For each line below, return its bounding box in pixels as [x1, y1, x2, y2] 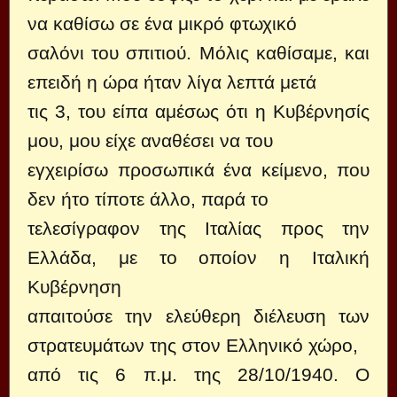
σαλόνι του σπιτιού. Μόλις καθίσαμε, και [27, 43, 370, 63]
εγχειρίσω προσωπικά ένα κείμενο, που [27, 160, 370, 180]
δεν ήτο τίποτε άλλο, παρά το [27, 189, 269, 209]
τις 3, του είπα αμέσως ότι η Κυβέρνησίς [27, 101, 370, 121]
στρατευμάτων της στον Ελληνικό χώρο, [27, 335, 358, 355]
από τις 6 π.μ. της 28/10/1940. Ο [27, 364, 370, 385]
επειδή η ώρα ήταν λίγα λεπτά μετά [27, 72, 316, 92]
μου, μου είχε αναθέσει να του [27, 130, 273, 151]
